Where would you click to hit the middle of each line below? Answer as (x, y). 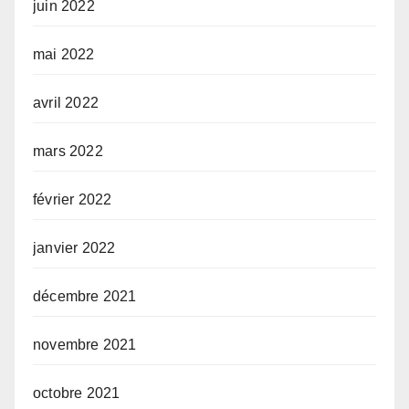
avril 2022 (66, 102)
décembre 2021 (85, 296)
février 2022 (73, 199)
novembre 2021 (85, 344)
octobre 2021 (77, 393)
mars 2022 (68, 151)
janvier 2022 (74, 247)
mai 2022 (64, 54)
